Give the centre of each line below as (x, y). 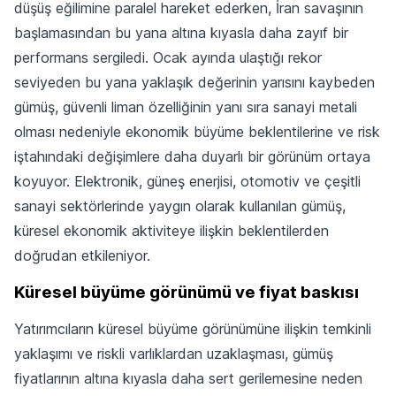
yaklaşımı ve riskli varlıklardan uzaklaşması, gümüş (174, 353)
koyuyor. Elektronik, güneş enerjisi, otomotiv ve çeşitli (187, 181)
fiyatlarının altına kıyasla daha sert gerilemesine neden (188, 378)
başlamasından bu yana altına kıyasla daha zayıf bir (181, 32)
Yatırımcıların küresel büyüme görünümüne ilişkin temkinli (193, 328)
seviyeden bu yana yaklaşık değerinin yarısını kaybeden (194, 82)
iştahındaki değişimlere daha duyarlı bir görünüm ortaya (192, 156)
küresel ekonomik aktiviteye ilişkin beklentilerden (171, 230)
